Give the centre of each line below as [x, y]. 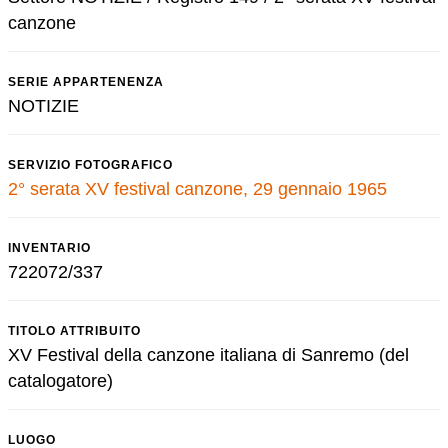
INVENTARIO [49, 248]
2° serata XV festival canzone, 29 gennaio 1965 [197, 189]
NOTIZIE [43, 106]
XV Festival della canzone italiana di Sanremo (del [208, 355]
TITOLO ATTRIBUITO [74, 331]
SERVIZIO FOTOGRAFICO [90, 165]
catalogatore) [60, 381]
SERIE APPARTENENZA [86, 82]
